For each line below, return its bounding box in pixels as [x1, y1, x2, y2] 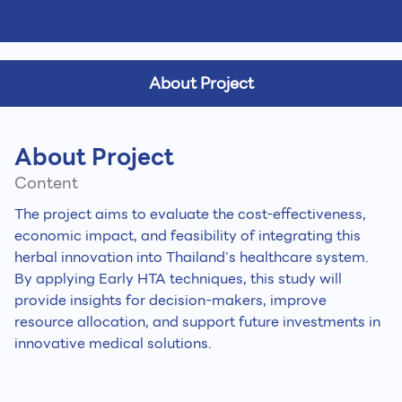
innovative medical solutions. [14, 332, 212, 354]
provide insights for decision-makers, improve [14, 289, 327, 311]
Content [14, 170, 78, 196]
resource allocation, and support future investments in [14, 310, 380, 333]
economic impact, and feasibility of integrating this [14, 224, 361, 247]
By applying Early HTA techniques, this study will [14, 267, 342, 290]
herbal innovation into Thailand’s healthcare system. [14, 246, 369, 268]
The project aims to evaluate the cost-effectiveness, [14, 203, 366, 225]
